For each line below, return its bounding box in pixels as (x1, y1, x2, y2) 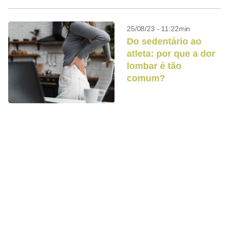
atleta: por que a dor (127, 49, 215, 59)
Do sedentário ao (127, 36, 201, 47)
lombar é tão (127, 61, 181, 71)
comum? (127, 73, 165, 83)
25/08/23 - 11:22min (127, 25, 191, 33)
